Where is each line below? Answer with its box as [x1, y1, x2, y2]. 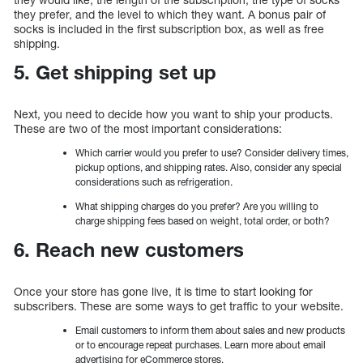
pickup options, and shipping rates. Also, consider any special [75, 161, 342, 174]
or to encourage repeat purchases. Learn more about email [75, 339, 326, 352]
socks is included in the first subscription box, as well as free [14, 22, 324, 36]
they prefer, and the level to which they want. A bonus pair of [14, 7, 326, 22]
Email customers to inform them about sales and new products [75, 324, 345, 337]
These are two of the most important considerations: [14, 122, 282, 136]
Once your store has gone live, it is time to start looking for [14, 284, 313, 299]
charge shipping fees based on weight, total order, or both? [75, 215, 330, 228]
